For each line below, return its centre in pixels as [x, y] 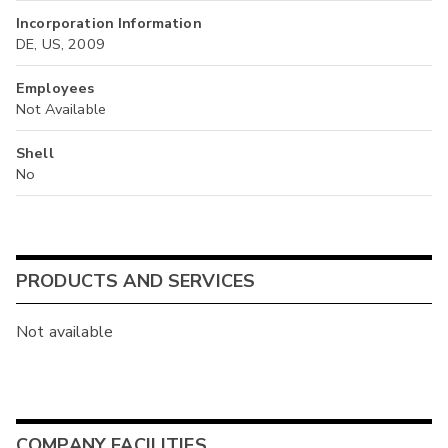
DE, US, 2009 [60, 44]
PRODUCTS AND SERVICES [136, 280]
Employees [55, 88]
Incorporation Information [109, 23]
